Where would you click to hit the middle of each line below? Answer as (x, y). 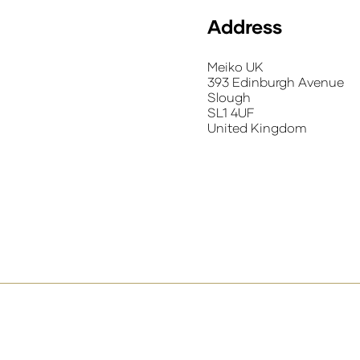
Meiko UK (235, 66)
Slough (229, 97)
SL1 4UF (231, 112)
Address (245, 26)
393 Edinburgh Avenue (276, 82)
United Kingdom (257, 127)
